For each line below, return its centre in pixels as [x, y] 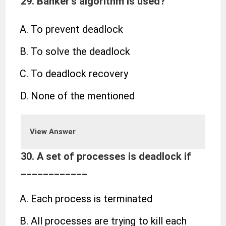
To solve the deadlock [81, 51]
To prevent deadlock [77, 29]
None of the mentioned [83, 96]
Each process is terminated [92, 199]
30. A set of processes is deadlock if [106, 156]
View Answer [53, 132]
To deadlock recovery [80, 74]
